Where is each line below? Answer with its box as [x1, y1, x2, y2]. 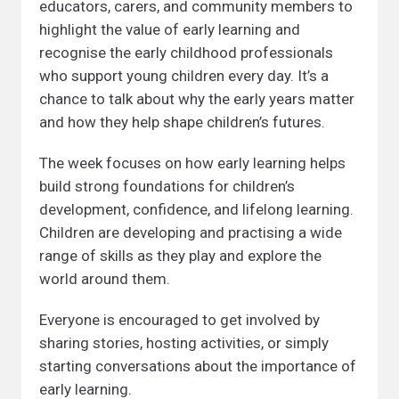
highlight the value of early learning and [39, 20, 300, 38]
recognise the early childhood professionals [39, 44, 333, 61]
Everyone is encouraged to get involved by [39, 311, 320, 329]
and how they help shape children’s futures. [39, 113, 325, 131]
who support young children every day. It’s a [39, 67, 329, 85]
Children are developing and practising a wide [39, 224, 342, 241]
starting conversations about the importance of [39, 357, 356, 375]
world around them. [39, 270, 170, 288]
